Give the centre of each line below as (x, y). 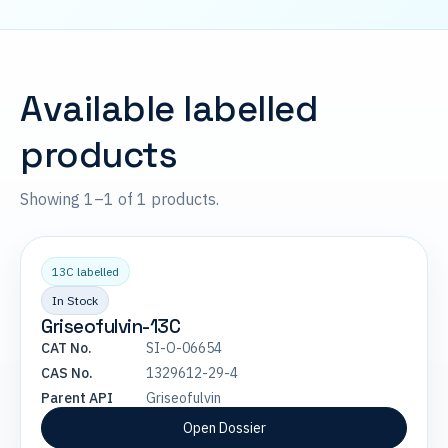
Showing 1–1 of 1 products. (119, 199)
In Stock (75, 300)
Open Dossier (224, 428)
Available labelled (168, 109)
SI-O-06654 (184, 348)
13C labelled (85, 271)
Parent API (77, 398)
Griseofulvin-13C (110, 326)
